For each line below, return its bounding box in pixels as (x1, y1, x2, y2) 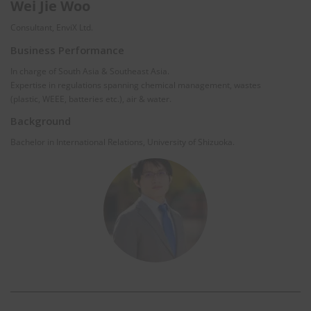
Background (10, 113, 71, 128)
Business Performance (10, 42, 124, 57)
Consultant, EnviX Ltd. (10, 22, 93, 34)
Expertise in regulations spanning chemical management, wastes (10, 78, 261, 91)
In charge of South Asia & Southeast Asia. (10, 65, 169, 77)
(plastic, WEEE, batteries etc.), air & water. (10, 92, 171, 105)
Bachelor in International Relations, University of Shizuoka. (10, 135, 235, 148)
